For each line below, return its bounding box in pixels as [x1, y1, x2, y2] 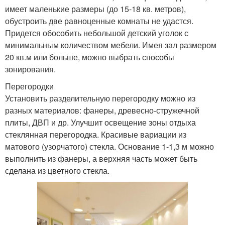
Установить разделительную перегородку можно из [5, 92, 195, 104]
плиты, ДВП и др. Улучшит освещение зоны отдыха [5, 117, 196, 129]
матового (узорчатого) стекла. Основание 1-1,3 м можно [5, 141, 214, 153]
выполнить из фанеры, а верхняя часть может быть [5, 153, 197, 165]
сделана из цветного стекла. [5, 165, 109, 177]
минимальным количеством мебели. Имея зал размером [5, 39, 216, 51]
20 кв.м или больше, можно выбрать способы [5, 51, 174, 63]
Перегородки [5, 80, 54, 92]
